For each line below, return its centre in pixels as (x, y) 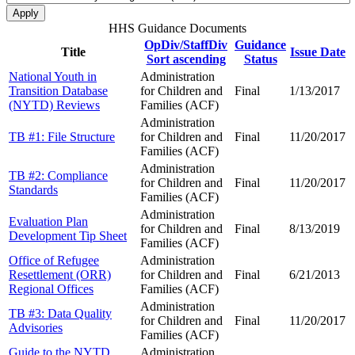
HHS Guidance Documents (177, 28)
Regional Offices (51, 288)
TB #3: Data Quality (60, 313)
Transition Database (58, 90)
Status (260, 59)
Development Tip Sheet (68, 235)
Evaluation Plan (48, 221)
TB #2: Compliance (58, 175)
